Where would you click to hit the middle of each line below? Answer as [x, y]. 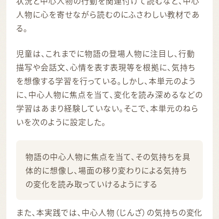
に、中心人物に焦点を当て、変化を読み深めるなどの [109, 94]
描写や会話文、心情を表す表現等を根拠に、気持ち [106, 67]
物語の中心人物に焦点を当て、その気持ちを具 [108, 156]
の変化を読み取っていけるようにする [91, 184]
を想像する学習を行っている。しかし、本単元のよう [106, 80]
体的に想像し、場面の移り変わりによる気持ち [106, 170]
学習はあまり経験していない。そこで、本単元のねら [107, 108]
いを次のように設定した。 [61, 121]
